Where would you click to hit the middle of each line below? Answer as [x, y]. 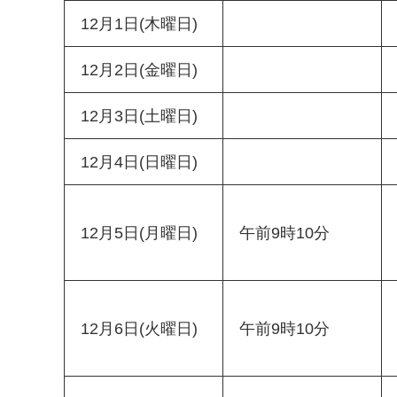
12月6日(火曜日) [139, 329]
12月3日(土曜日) [139, 117]
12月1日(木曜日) [139, 24]
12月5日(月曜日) [139, 234]
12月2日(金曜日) [139, 70]
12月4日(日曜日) [139, 163]
